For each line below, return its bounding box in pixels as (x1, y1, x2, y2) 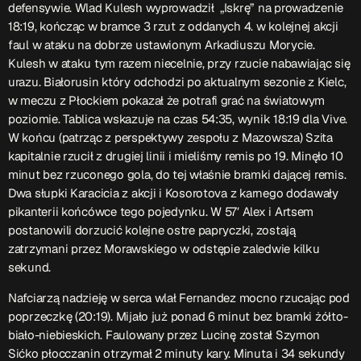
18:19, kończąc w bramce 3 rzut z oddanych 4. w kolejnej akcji (8, 19, 338, 35)
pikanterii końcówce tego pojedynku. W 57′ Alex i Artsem (8, 204, 314, 220)
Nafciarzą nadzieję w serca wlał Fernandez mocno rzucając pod (8, 290, 350, 306)
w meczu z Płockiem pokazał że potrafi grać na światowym (8, 93, 326, 109)
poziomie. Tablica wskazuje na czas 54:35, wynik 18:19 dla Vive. (8, 111, 347, 127)
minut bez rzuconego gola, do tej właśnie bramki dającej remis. (8, 167, 346, 183)
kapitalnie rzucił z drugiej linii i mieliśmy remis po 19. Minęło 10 (8, 148, 343, 164)
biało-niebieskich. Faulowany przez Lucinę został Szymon (8, 327, 321, 343)
